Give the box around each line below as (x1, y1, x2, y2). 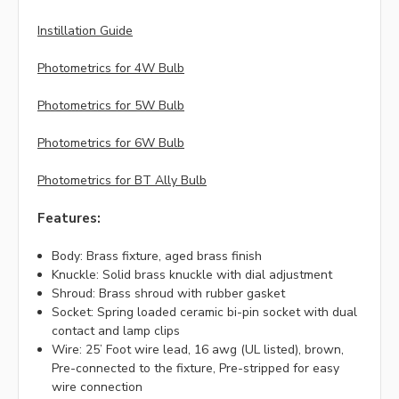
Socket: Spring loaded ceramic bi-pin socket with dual (52, 304, 358, 322)
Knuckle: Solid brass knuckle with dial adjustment (52, 266, 333, 284)
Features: (37, 209, 101, 228)
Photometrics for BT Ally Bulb (37, 172, 207, 190)
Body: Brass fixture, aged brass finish (52, 248, 263, 265)
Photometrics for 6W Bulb (37, 134, 184, 152)
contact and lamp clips (52, 322, 181, 340)
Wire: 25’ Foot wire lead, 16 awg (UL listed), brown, (52, 341, 345, 359)
